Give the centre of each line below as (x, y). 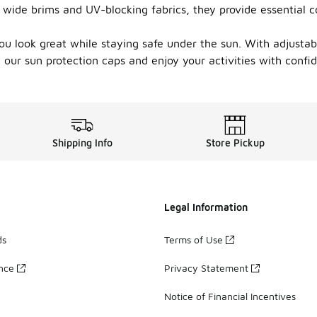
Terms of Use (194, 239)
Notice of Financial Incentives (230, 296)
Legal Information (206, 207)
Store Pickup (235, 143)
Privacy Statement (206, 267)
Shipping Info (82, 143)
